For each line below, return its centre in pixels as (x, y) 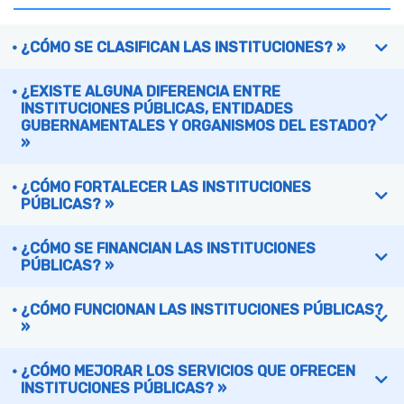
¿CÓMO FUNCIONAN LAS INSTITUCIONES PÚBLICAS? (202, 310)
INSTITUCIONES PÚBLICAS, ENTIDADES (157, 109)
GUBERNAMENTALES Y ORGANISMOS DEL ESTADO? (198, 126)
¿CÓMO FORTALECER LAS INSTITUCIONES (166, 188)
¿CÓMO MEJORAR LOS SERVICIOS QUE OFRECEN (188, 372)
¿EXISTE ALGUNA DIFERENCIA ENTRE (151, 92)
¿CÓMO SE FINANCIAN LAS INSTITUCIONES (168, 249)
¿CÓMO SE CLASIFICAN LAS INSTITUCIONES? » (183, 48)
